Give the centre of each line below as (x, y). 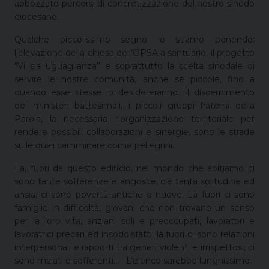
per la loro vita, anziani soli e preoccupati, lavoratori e (134, 221)
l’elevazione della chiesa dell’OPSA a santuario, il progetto (134, 53)
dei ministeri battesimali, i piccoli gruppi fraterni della (134, 105)
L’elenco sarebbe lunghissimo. (186, 260)
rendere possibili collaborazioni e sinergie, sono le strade (134, 132)
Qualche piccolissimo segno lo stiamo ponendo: (134, 39)
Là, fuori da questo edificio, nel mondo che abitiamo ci (134, 168)
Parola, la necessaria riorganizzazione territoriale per (134, 119)
